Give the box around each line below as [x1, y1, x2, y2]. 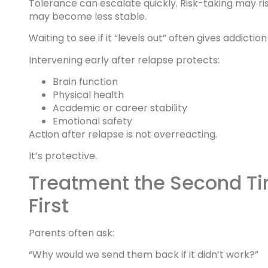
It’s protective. [29, 149, 97, 163]
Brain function [53, 74, 118, 89]
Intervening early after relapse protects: [29, 53, 220, 67]
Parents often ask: [29, 226, 114, 240]
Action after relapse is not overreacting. [29, 127, 217, 141]
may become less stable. [29, 9, 147, 23]
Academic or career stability [53, 100, 187, 115]
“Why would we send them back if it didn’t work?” [29, 248, 258, 262]
